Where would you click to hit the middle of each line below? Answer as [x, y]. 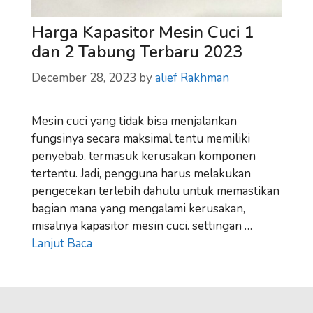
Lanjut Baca [62, 243]
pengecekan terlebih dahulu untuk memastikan [155, 191]
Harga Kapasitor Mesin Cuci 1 [143, 32]
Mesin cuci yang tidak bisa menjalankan [134, 121]
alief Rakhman [192, 78]
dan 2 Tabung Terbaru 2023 [137, 52]
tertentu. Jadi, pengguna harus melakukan [141, 173]
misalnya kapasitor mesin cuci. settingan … [142, 226]
